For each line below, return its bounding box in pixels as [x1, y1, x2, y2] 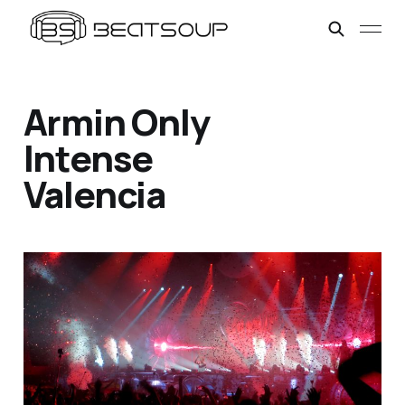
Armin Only [23, 97, 210, 147]
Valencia [23, 169, 166, 220]
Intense [23, 133, 154, 184]
